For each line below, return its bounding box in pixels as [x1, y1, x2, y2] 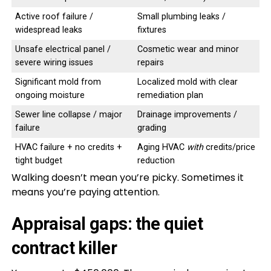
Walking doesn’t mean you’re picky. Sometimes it [11, 170, 244, 184]
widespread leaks [15, 24, 82, 35]
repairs [137, 57, 164, 68]
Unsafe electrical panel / [15, 44, 111, 54]
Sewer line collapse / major [15, 109, 122, 120]
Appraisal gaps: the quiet [11, 213, 203, 234]
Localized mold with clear [137, 76, 238, 87]
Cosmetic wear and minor [137, 44, 239, 54]
